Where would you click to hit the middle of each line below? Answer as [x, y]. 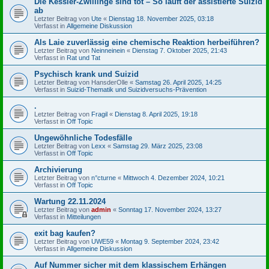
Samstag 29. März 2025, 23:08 [158, 146]
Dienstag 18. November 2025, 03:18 [161, 18]
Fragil [99, 114]
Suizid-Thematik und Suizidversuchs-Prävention [137, 89]
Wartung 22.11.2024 [70, 201]
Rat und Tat [83, 57]
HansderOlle [110, 82]
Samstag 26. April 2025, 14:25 [178, 82]
